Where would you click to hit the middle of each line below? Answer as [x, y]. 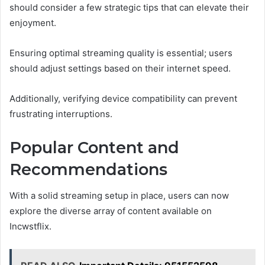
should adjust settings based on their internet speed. [120, 68]
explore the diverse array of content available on [111, 211]
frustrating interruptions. [61, 114]
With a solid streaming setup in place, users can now [119, 196]
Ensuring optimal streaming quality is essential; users [121, 53]
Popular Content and [94, 147]
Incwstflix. [30, 227]
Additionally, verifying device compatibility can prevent [123, 98]
